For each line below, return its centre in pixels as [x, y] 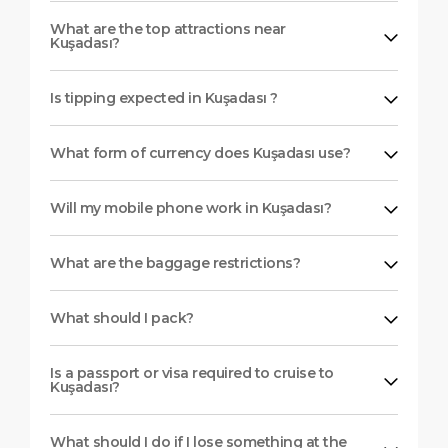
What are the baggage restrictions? [175, 262]
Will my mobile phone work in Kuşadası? [190, 207]
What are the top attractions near [168, 28]
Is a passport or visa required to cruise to [192, 372]
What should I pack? [122, 317]
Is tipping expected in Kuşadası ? [164, 97]
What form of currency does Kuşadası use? [200, 152]
